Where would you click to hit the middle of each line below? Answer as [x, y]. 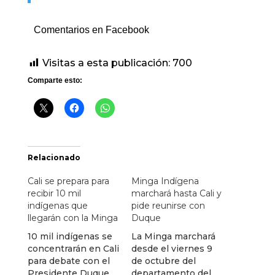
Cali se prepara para [68, 181]
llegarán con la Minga [72, 218]
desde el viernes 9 [172, 249]
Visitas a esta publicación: [106, 63]
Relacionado [54, 157]
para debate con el [68, 261]
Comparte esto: [55, 80]
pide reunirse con [168, 206]
